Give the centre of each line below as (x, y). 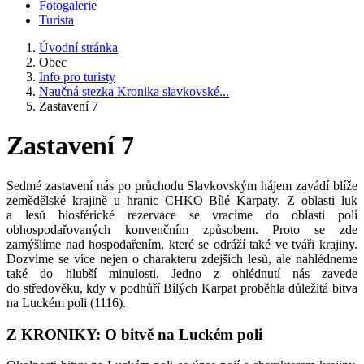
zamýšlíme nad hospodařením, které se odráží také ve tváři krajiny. (182, 244)
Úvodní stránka (78, 48)
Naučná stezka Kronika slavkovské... (134, 91)
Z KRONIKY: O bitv (77, 334)
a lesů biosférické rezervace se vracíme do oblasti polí (182, 214)
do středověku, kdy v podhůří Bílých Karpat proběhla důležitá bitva (182, 288)
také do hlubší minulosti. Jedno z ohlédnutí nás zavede (182, 273)
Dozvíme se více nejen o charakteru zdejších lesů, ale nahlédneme (182, 258)
